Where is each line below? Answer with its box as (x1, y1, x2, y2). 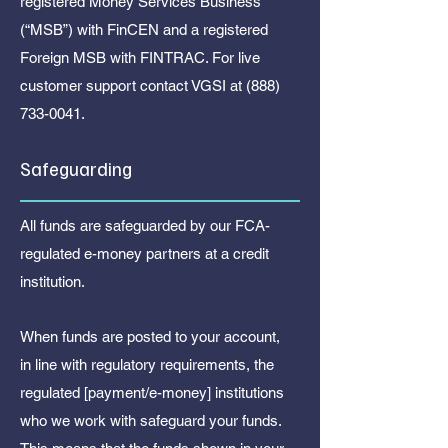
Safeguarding (20, 157, 132, 180)
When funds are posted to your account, (20, 328, 280, 345)
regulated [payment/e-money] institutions (20, 384, 284, 401)
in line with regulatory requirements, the (20, 356, 274, 373)
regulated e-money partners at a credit (20, 245, 269, 262)
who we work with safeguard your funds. (20, 412, 281, 429)
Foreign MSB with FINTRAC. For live (20, 49, 260, 66)
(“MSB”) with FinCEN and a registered (20, 21, 268, 38)
